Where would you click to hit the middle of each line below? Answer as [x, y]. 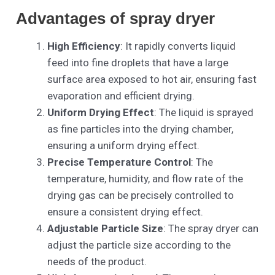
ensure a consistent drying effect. [126, 212]
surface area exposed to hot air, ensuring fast [152, 79]
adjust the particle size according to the [139, 245]
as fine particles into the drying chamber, [141, 129]
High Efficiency [84, 46]
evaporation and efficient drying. [121, 96]
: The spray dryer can [211, 229]
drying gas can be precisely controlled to [141, 196]
